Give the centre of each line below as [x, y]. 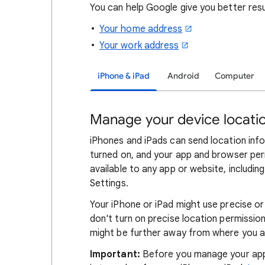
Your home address [141, 29]
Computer [235, 76]
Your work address [139, 46]
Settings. [109, 183]
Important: [115, 254]
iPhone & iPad [124, 76]
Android [183, 76]
